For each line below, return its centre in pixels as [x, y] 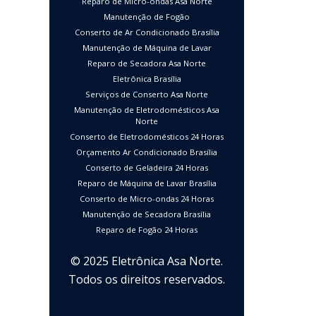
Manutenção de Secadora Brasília [147, 214]
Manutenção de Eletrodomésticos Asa [147, 109]
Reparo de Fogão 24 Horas [147, 229]
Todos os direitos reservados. [147, 279]
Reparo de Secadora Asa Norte [147, 63]
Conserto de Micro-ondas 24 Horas [147, 198]
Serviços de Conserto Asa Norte [147, 94]
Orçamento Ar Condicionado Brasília [147, 152]
